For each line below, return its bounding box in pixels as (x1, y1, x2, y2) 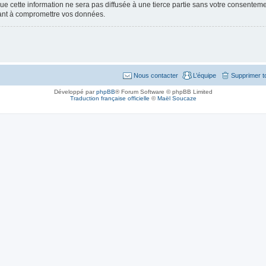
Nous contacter (134, 71, 178, 79)
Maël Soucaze (157, 94, 197, 102)
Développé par (53, 88, 96, 95)
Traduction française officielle (69, 94, 150, 102)
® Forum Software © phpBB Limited (115, 88, 213, 95)
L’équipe (193, 71, 216, 79)
